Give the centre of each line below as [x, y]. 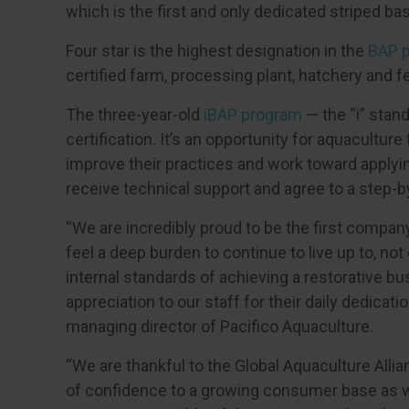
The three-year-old [135, 115]
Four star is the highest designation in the [217, 51]
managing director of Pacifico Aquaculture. [220, 326]
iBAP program [253, 115]
